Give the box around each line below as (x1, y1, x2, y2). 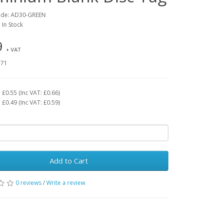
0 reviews (16, 178, 42, 187)
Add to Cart (50, 155, 89, 165)
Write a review (46, 178, 86, 187)
